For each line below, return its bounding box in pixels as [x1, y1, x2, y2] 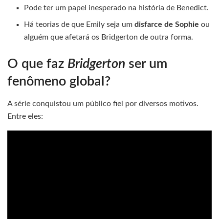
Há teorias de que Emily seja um [24, 21, 135, 29]
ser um [125, 57, 167, 71]
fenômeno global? [7, 75, 110, 88]
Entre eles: [7, 112, 43, 120]
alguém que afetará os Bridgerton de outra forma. [24, 33, 194, 42]
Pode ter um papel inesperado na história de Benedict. [24, 4, 209, 12]
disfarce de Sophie [134, 21, 199, 29]
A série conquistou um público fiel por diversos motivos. [7, 99, 198, 108]
